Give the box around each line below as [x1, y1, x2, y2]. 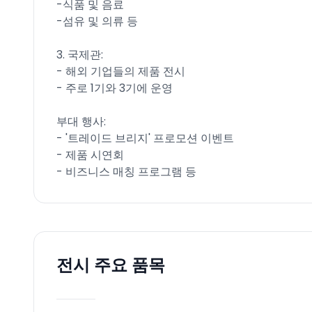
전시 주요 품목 [56, 253, 165, 276]
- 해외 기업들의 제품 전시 [56, 63, 185, 79]
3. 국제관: [56, 47, 103, 63]
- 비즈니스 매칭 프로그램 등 [56, 164, 196, 180]
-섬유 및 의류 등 [56, 13, 138, 29]
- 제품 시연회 [56, 147, 124, 163]
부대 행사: [56, 114, 106, 130]
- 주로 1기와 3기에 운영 [56, 80, 173, 96]
